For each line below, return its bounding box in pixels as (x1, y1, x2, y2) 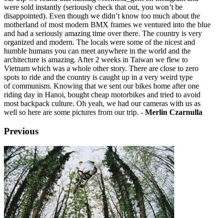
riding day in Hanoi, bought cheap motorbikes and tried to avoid (4, 91, 200, 99)
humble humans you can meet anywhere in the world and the (4, 47, 191, 55)
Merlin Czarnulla (145, 108, 202, 117)
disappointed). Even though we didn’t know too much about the (4, 12, 200, 20)
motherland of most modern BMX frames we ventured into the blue (4, 20, 211, 29)
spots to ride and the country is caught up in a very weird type (4, 73, 193, 82)
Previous (4, 126, 38, 137)
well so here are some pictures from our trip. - (4, 108, 145, 117)
